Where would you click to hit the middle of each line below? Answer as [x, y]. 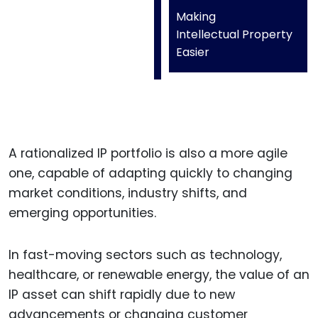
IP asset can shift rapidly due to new [122, 295]
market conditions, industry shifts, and [128, 193]
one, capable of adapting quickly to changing [150, 174]
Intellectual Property [234, 35]
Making [196, 17]
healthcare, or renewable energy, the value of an [159, 275]
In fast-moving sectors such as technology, [145, 255]
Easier [193, 53]
